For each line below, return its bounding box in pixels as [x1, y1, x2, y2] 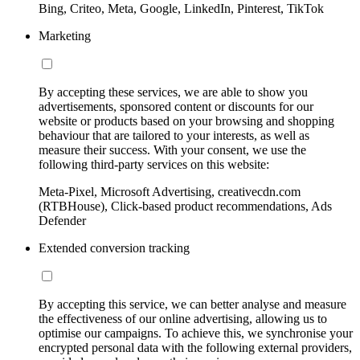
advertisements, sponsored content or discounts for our [39, 100, 313, 114]
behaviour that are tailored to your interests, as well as [39, 129, 309, 143]
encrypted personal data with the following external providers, [39, 341, 352, 355]
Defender [39, 214, 86, 228]
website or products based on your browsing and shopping [39, 114, 334, 129]
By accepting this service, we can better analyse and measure [39, 297, 346, 312]
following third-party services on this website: [39, 157, 269, 172]
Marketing [39, 29, 91, 43]
